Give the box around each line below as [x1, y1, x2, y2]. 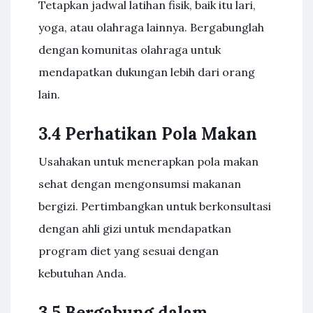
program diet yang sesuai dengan [38, 244, 219, 258]
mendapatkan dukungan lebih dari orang [38, 65, 255, 79]
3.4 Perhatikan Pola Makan [38, 123, 257, 145]
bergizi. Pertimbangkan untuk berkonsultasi [38, 199, 271, 213]
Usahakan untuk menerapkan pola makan [38, 154, 259, 168]
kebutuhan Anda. [38, 266, 126, 280]
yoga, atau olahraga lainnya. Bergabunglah [38, 20, 264, 34]
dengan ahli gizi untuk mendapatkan [38, 221, 231, 235]
